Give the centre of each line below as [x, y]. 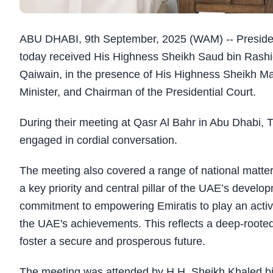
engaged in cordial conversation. [98, 140]
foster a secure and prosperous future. [112, 242]
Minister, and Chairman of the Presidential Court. [138, 92]
